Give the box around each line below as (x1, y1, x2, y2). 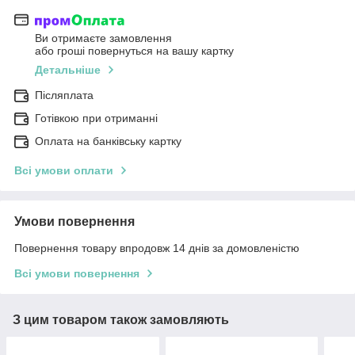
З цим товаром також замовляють (13, 313, 229, 327)
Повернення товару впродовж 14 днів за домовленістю (14, 242, 300, 255)
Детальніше (35, 63, 101, 77)
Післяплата (35, 89, 94, 102)
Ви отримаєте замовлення (35, 32, 172, 45)
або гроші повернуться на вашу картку (35, 44, 234, 58)
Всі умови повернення (14, 267, 139, 281)
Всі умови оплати (14, 164, 113, 177)
